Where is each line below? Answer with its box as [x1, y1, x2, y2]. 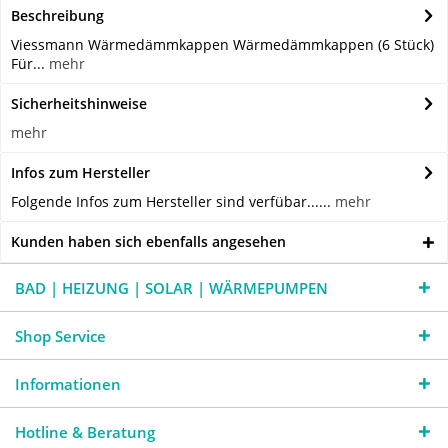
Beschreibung [11, 6, 104, 26]
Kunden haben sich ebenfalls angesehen [11, 232, 286, 252]
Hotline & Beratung [15, 422, 155, 443]
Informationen [15, 374, 121, 395]
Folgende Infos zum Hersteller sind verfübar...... [11, 192, 335, 212]
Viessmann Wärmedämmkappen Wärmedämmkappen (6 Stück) [11, 35, 434, 55]
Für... [11, 54, 45, 74]
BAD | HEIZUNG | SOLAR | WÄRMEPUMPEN [15, 278, 328, 299]
